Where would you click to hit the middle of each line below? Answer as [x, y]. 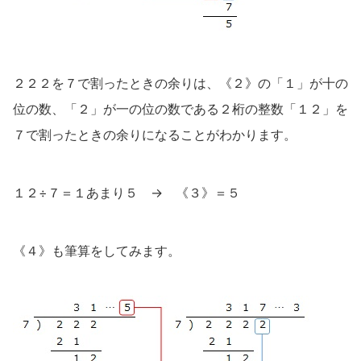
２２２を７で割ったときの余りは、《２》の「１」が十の [180, 83]
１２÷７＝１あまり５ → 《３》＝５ [127, 193]
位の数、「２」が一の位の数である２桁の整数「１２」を [180, 109]
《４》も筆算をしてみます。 [97, 251]
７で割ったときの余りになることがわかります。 [155, 135]
